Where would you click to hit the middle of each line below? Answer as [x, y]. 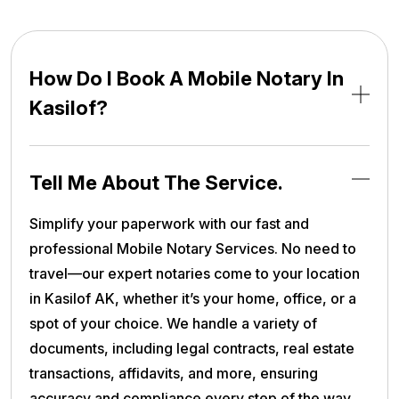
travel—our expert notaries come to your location [195, 274]
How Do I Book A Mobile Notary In [187, 79]
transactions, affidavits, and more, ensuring [174, 374]
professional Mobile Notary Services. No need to [193, 249]
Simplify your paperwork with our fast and [169, 224]
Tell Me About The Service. [156, 183]
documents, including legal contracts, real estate [192, 349]
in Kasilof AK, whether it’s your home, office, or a [193, 299]
